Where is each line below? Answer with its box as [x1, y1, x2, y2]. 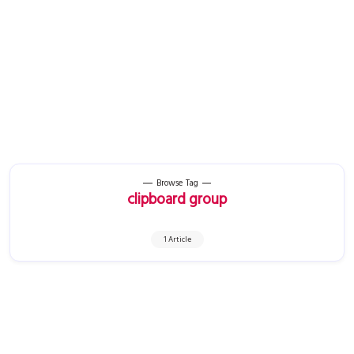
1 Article [163, 233, 191, 246]
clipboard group [127, 187, 227, 212]
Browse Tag [156, 176, 198, 190]
